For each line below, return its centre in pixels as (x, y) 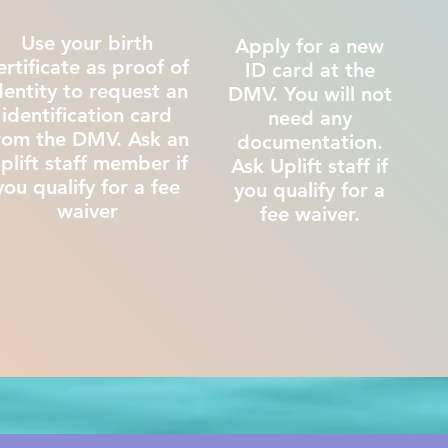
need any (309, 118)
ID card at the (309, 70)
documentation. (309, 142)
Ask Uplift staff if (309, 166)
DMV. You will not (309, 94)
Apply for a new (309, 46)
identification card (87, 115)
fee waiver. (309, 214)
